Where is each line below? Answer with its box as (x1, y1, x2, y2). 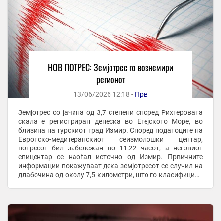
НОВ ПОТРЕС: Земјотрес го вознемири (48, 61, 173, 74)
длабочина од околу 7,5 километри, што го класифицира (18, 171, 203, 179)
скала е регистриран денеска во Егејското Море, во (18, 117, 203, 126)
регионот (96, 73, 125, 86)
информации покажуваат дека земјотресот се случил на (18, 162, 203, 170)
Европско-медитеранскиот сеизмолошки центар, (18, 135, 203, 144)
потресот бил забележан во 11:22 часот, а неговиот (18, 144, 203, 152)
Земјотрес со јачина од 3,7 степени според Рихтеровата (18, 109, 203, 117)
